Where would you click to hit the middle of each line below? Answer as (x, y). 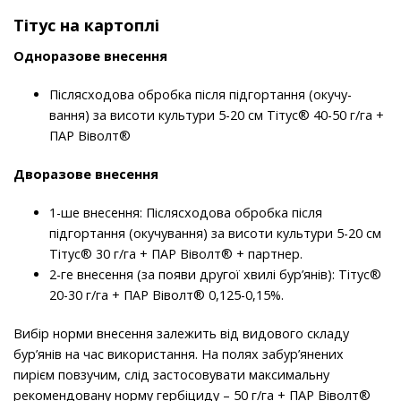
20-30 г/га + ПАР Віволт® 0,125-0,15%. (168, 295)
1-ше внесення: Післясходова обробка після (186, 213)
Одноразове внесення (90, 56)
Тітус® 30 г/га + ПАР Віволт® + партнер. (176, 254)
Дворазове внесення (86, 175)
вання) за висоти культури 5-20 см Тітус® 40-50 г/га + (217, 115)
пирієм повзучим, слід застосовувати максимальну (171, 375)
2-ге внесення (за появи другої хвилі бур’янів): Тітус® (215, 275)
